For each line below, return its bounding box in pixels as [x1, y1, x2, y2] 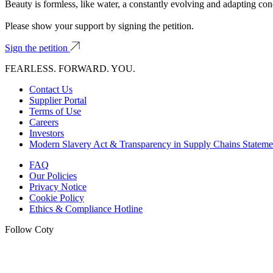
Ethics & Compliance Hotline [29, 203, 143, 214]
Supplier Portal [29, 94, 87, 105]
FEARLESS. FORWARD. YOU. [5, 63, 135, 74]
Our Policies [29, 170, 77, 181]
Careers [29, 116, 58, 127]
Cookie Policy [29, 192, 84, 203]
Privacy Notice [29, 181, 87, 192]
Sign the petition [5, 42, 70, 53]
